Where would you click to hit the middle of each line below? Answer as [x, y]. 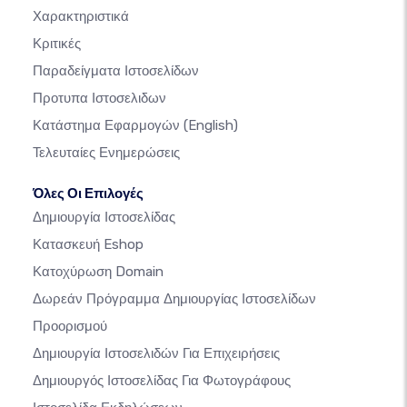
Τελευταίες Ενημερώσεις [106, 153]
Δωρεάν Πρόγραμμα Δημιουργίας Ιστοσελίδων [174, 299]
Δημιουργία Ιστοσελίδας [104, 218]
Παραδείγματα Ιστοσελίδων [116, 71]
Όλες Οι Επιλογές [88, 194]
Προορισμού [70, 327]
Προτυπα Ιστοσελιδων [99, 99]
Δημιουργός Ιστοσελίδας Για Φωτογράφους [162, 381]
